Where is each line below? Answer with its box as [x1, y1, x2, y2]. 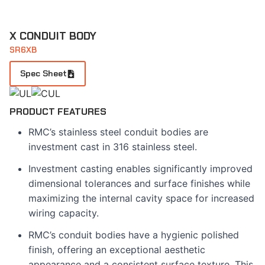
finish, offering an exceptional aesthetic [28, 244, 205, 256]
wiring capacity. [28, 207, 99, 219]
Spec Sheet [20, 68, 67, 79]
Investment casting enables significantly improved [28, 163, 253, 174]
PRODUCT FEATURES [9, 105, 106, 118]
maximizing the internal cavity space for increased [28, 192, 254, 204]
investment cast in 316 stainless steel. [28, 141, 197, 153]
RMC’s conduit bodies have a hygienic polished [28, 229, 239, 241]
